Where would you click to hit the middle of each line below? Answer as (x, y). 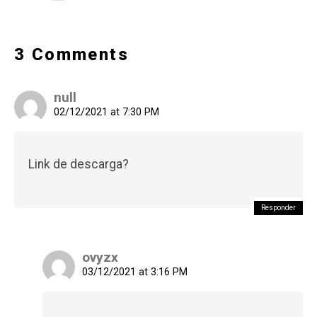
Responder (278, 207)
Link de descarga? (79, 164)
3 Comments (71, 54)
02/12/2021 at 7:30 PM (106, 112)
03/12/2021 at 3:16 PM (135, 272)
